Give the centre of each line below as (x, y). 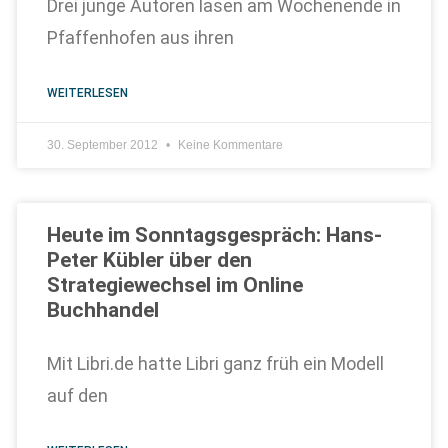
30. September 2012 (103, 145)
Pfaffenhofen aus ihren (140, 37)
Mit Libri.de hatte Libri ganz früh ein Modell (215, 363)
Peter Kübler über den (149, 260)
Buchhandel (102, 310)
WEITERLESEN (87, 93)
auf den (77, 395)
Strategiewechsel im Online (174, 285)
